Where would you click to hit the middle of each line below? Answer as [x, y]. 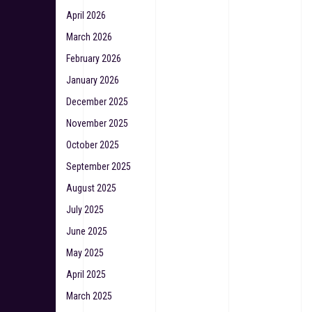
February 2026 [94, 59]
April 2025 [86, 275]
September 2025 [99, 167]
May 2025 [85, 253]
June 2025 [87, 232]
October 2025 [93, 145]
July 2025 [85, 210]
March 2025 [89, 296]
